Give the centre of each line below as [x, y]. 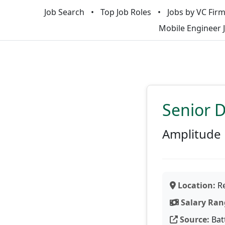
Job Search [64, 12]
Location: [196, 185]
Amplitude [192, 134]
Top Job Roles [126, 12]
